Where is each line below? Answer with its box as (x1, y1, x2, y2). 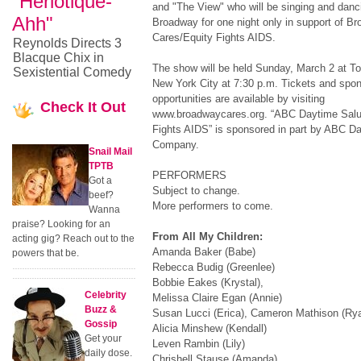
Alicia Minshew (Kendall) (151, 322, 267, 334)
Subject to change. (151, 185, 240, 197)
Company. (151, 139, 199, 151)
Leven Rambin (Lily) (151, 338, 245, 350)
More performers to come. (151, 200, 273, 212)
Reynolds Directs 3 (13, 36, 122, 50)
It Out (84, 99, 126, 115)
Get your (85, 333, 122, 344)
